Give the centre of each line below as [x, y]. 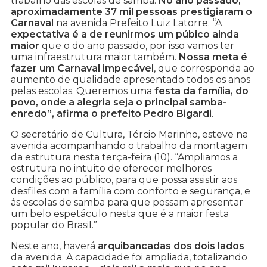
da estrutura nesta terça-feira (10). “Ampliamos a [124, 157]
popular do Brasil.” [54, 225]
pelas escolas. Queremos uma [83, 91]
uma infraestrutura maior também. [95, 57]
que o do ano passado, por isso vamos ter [137, 46]
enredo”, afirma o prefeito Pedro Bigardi [111, 114]
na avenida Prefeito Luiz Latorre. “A [138, 23]
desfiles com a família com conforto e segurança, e [131, 191]
